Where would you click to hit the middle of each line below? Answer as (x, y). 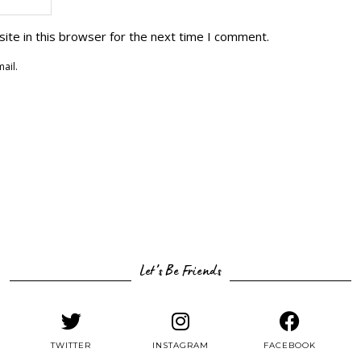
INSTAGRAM (180, 345)
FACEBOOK (290, 345)
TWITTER (71, 345)
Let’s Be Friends (180, 273)
